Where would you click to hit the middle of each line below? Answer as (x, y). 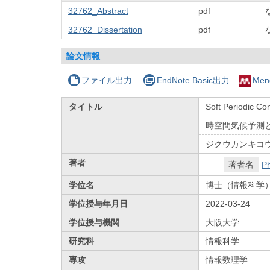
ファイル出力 (107, 80)
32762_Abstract (98, 11)
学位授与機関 (94, 222)
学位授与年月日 (99, 203)
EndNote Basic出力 (193, 80)
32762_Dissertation (105, 29)
